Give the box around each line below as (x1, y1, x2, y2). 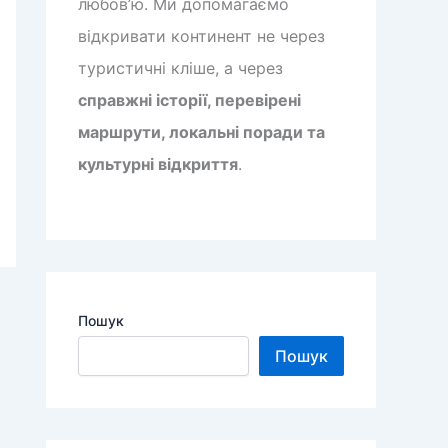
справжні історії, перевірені (78, 90, 301, 111)
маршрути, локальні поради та (78, 122, 325, 143)
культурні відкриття (78, 154, 238, 175)
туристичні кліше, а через (78, 58, 283, 79)
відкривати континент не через (78, 26, 325, 47)
